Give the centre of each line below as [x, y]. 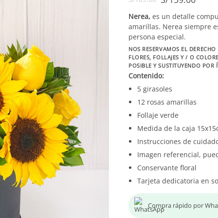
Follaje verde [158, 115]
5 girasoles [155, 89]
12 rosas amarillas [167, 102]
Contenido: [146, 76]
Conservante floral [167, 168]
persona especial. [157, 37]
